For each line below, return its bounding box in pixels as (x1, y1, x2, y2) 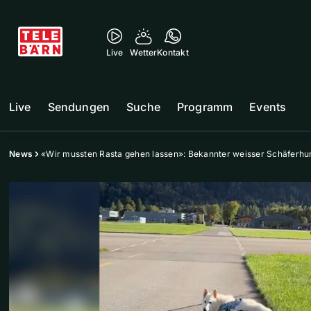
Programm (176, 100, 233, 114)
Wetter (130, 47, 158, 58)
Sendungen (47, 100, 110, 114)
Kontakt (157, 47, 189, 58)
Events (249, 100, 287, 114)
